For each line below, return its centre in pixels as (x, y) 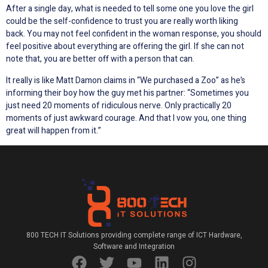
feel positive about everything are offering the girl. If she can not (125, 47)
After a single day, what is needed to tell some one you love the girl (130, 9)
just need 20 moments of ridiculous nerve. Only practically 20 (119, 105)
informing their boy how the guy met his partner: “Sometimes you (127, 93)
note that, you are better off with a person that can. (100, 59)
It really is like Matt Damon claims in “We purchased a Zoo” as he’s (126, 80)
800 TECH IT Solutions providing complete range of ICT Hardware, (134, 235)
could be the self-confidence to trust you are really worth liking (122, 22)
